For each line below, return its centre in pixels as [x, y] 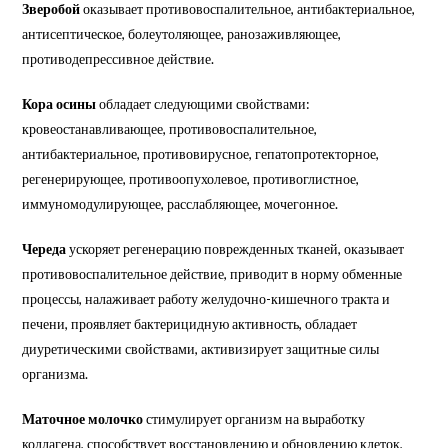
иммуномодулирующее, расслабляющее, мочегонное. [180, 203]
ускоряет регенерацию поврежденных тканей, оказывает [235, 248]
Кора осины [59, 103]
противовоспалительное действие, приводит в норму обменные [212, 273]
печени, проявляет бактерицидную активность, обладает [190, 323]
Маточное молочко [83, 418]
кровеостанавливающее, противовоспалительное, [170, 128]
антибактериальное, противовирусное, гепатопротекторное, [201, 153]
